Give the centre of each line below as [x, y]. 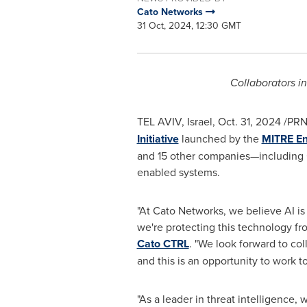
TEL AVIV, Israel [174, 121]
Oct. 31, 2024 [249, 121]
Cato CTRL [163, 244]
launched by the [220, 138]
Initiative [158, 139]
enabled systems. [178, 172]
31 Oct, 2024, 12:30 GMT [189, 25]
